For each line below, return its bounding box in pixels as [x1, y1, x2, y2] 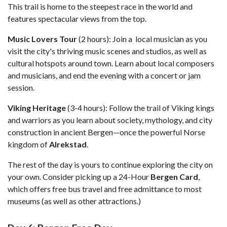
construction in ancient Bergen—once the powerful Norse [8, 127, 205, 137]
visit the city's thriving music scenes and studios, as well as [8, 46, 207, 56]
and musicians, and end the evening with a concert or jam [8, 70, 201, 80]
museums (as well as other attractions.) [8, 196, 141, 206]
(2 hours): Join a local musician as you [77, 33, 207, 44]
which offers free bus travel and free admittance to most [8, 183, 202, 194]
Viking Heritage [8, 102, 66, 112]
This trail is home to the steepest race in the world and [8, 1, 193, 11]
